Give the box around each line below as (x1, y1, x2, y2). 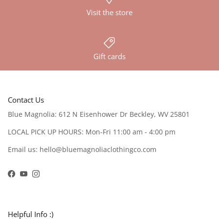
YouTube (23, 172, 52, 181)
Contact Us (8, 94, 44, 105)
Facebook (11, 172, 41, 181)
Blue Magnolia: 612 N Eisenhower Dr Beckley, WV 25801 (8, 109, 190, 119)
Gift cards (93, 51, 126, 61)
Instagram (35, 172, 68, 181)
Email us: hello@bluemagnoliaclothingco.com (8, 144, 156, 154)
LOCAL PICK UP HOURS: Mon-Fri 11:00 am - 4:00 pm (8, 127, 175, 136)
